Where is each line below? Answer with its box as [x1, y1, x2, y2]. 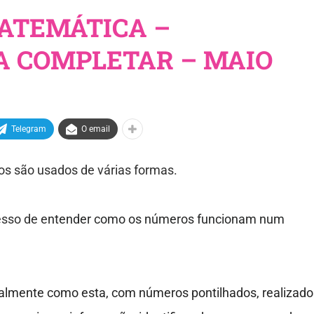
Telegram [11, 124, 46, 135]
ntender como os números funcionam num [47, 212, 285, 227]
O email [81, 124, 110, 135]
